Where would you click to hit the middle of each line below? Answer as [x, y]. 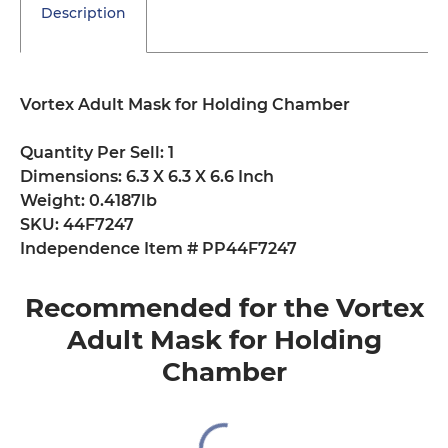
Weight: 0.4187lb [88, 200]
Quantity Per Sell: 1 [97, 152]
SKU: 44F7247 [77, 224]
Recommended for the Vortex [224, 307]
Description [83, 12]
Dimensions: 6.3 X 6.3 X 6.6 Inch [147, 176]
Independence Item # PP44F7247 [158, 248]
